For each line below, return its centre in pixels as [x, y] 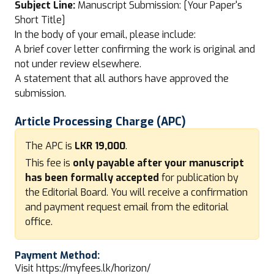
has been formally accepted [92, 178]
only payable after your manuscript [158, 163]
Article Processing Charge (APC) [100, 122]
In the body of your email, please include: [105, 35]
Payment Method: [57, 255]
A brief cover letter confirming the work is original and [135, 49]
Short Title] [40, 20]
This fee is [49, 163]
